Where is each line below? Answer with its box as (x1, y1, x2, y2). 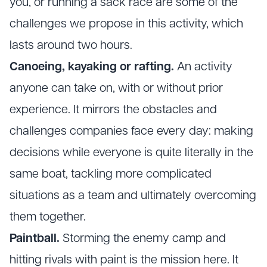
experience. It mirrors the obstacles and (10, 104, 217, 117)
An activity (174, 61, 232, 74)
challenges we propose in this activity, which (10, 18, 243, 31)
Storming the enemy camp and (60, 233, 226, 246)
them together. (10, 212, 86, 224)
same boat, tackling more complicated (10, 169, 212, 181)
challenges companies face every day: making (10, 126, 253, 138)
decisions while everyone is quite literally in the (10, 147, 253, 160)
